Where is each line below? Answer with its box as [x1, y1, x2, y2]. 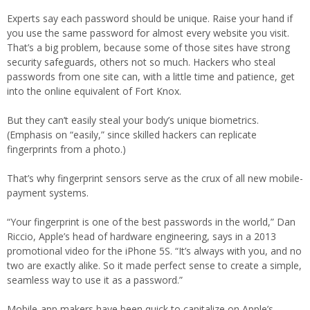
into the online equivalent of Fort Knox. [7, 84, 181, 98]
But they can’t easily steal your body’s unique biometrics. [7, 113, 259, 127]
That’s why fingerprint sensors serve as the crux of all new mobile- [7, 172, 303, 185]
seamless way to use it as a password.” [7, 273, 183, 286]
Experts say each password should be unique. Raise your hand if [7, 12, 293, 25]
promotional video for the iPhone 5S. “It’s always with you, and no [7, 244, 302, 257]
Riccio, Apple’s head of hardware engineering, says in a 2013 [7, 230, 276, 243]
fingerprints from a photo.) [7, 143, 126, 156]
